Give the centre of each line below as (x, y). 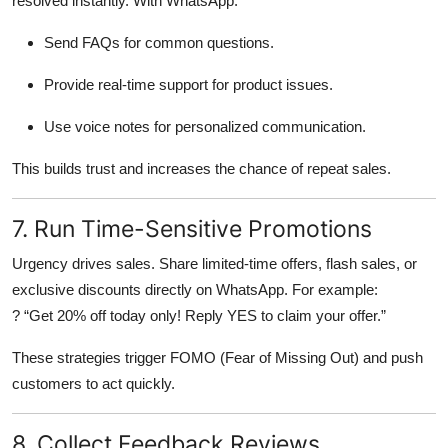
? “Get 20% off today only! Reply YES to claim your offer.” (199, 315)
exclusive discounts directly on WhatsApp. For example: (195, 289)
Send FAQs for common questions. (159, 42)
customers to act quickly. (93, 383)
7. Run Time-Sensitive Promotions (192, 228)
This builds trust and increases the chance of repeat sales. (201, 168)
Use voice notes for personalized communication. (205, 126)
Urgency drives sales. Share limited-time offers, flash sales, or (214, 263)
